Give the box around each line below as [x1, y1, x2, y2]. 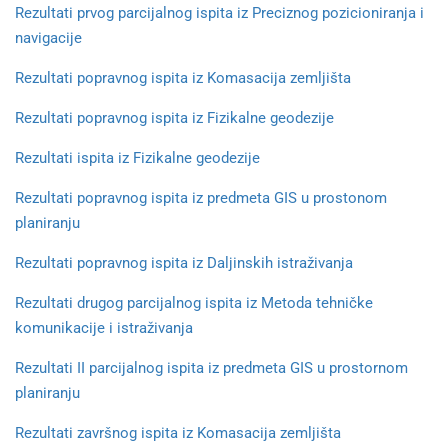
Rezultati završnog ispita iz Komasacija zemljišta [15, 424, 341, 442]
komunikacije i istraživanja [15, 319, 193, 337]
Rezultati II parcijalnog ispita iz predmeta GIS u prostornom [15, 359, 408, 377]
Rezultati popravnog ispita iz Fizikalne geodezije [15, 109, 334, 127]
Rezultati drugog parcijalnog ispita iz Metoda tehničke [15, 294, 373, 312]
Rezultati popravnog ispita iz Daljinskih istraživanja [15, 254, 353, 272]
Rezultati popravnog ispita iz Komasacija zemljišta [15, 69, 351, 87]
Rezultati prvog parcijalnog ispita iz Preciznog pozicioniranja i [15, 4, 424, 22]
